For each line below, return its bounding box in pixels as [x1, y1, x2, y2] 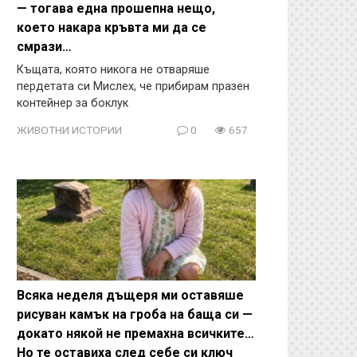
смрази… [17, 39, 72, 54]
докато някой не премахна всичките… [17, 325, 254, 341]
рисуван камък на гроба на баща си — [17, 306, 253, 322]
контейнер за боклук [17, 96, 128, 110]
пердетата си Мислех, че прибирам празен [17, 80, 249, 93]
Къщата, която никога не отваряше [17, 63, 210, 76]
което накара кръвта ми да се [17, 20, 206, 35]
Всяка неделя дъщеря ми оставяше [17, 287, 244, 303]
